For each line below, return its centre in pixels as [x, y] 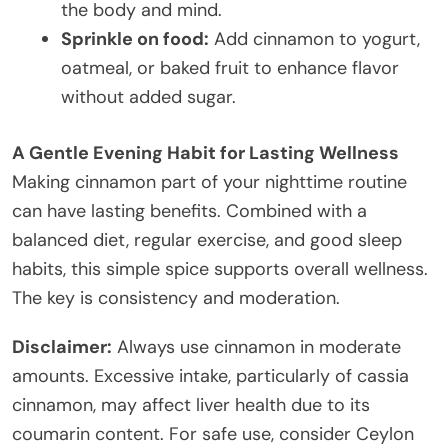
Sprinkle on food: [135, 38]
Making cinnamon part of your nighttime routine [209, 181]
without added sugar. [148, 96]
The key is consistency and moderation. [176, 297]
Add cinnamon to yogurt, [314, 38]
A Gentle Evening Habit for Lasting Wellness [205, 152]
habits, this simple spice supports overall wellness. [220, 268]
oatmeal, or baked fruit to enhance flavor [230, 67]
